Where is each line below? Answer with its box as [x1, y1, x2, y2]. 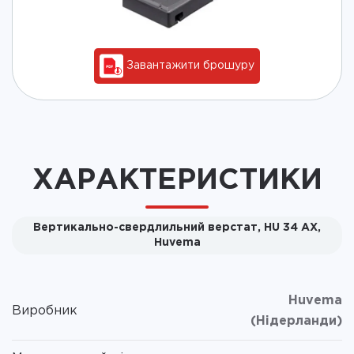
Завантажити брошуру [123, 60, 254, 70]
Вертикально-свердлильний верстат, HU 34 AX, [33, 222, 321, 232]
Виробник [12, 304, 77, 317]
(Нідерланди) [250, 314, 342, 327]
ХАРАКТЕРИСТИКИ [32, 167, 322, 194]
